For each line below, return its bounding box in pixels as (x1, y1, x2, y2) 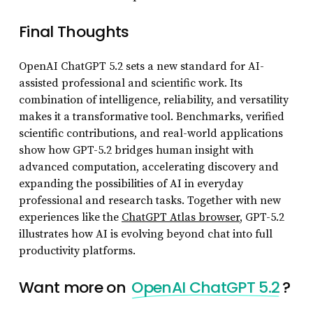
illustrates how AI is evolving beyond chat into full (18, 227, 272, 242)
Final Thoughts (18, 21, 129, 43)
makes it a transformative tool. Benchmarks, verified (18, 110, 284, 124)
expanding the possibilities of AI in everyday (18, 177, 243, 191)
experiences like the (18, 210, 122, 225)
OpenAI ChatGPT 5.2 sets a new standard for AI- (18, 59, 264, 74)
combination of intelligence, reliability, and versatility (18, 93, 289, 108)
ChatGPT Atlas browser (121, 210, 240, 225)
